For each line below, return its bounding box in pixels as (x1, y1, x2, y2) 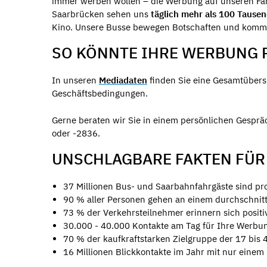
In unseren (52, 74, 99, 86)
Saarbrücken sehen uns (52, 8, 151, 20)
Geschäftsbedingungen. (52, 88, 148, 100)
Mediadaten (99, 74, 147, 86)
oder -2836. (52, 127, 100, 139)
